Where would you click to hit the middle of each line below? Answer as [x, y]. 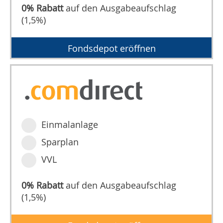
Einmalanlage [70, 125]
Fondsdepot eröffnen [111, 49]
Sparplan [60, 142]
